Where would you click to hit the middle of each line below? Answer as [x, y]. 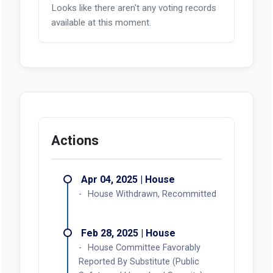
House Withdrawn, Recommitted [152, 194]
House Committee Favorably [144, 247]
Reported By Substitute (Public [139, 261]
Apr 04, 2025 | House [128, 179]
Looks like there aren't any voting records [133, 8]
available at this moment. [101, 22]
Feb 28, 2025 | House [128, 233]
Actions [75, 140]
